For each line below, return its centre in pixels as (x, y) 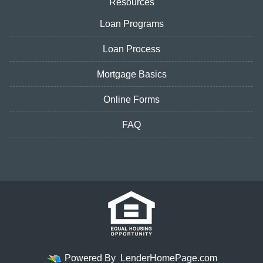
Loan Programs (131, 24)
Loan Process (131, 49)
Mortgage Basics (131, 74)
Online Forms (131, 100)
